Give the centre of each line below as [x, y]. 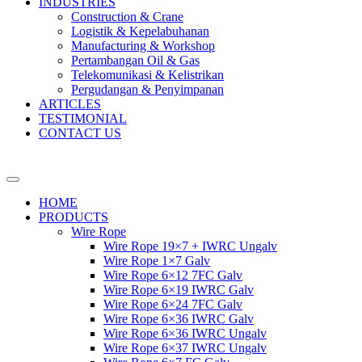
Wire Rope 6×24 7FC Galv [173, 304]
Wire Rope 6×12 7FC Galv [173, 275]
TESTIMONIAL [83, 118]
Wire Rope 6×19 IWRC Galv [179, 290]
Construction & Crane [127, 17]
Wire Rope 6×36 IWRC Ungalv [185, 333]
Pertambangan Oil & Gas [135, 60]
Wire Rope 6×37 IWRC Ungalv [185, 348]
